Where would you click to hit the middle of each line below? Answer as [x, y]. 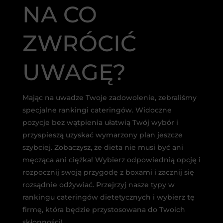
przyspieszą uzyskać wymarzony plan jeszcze [102, 135]
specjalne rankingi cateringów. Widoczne [97, 110]
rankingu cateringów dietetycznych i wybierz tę [108, 197]
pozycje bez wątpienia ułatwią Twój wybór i [100, 123]
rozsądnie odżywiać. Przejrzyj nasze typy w [98, 185]
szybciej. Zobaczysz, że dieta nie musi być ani [103, 148]
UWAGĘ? [74, 72]
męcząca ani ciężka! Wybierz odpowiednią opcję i [111, 160]
